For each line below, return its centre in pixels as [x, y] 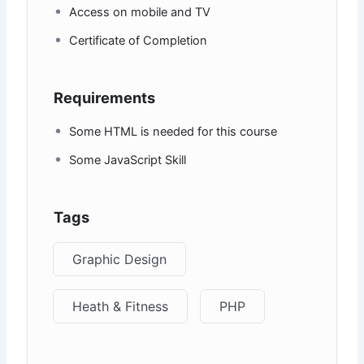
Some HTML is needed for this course [173, 132]
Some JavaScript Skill [128, 160]
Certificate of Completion [139, 41]
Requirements [105, 98]
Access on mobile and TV [140, 13]
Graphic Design [120, 260]
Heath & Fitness [121, 307]
